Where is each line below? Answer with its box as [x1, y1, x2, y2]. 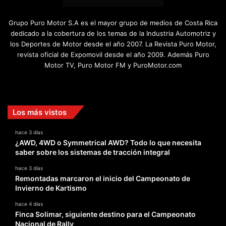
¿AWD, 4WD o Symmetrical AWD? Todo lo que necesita [15, 138, 201, 147]
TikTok [143, 79, 167, 89]
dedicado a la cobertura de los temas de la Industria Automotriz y [10, 29, 216, 38]
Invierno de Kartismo [15, 184, 87, 193]
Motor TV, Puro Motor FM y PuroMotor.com [44, 61, 182, 70]
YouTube [119, 79, 150, 89]
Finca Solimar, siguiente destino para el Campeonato [15, 210, 196, 219]
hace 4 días [15, 201, 43, 207]
